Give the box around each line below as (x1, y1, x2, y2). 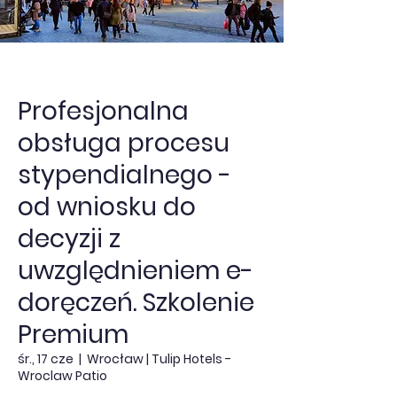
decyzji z (18, 222, 121, 256)
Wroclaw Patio (18, 367, 107, 385)
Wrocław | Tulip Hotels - (87, 350, 231, 368)
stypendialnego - (18, 158, 231, 192)
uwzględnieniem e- (18, 253, 253, 288)
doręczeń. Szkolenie (18, 285, 254, 320)
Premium (18, 317, 128, 352)
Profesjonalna (18, 94, 189, 128)
